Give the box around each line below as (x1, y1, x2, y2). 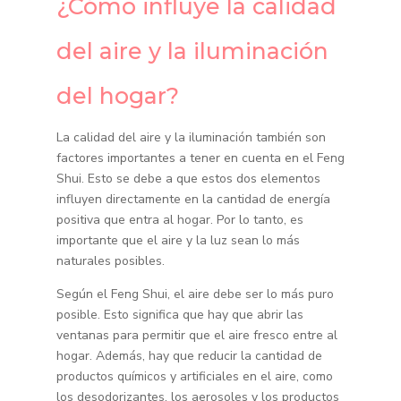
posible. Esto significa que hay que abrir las (55, 306, 303, 324)
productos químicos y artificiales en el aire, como (55, 368, 333, 386)
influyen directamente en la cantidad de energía (55, 191, 330, 209)
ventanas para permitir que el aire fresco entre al (55, 327, 337, 345)
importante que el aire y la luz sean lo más (55, 232, 300, 250)
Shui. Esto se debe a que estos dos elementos (55, 170, 320, 188)
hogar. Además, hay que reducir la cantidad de (55, 347, 322, 365)
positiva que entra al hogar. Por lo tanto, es (55, 211, 303, 229)
